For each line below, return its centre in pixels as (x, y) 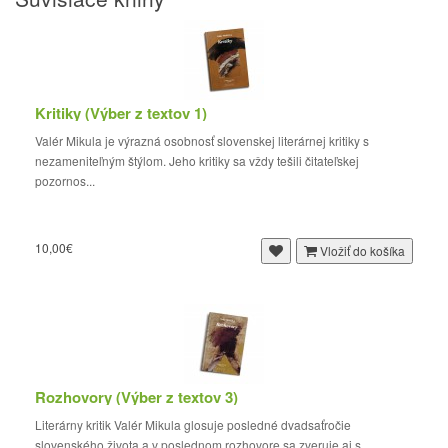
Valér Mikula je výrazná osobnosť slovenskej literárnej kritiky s (202, 140)
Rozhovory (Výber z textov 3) (136, 397)
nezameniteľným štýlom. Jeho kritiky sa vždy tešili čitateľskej (197, 160)
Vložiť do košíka (362, 250)
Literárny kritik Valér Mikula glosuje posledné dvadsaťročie (193, 424)
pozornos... (68, 180)
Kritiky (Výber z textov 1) (121, 113)
